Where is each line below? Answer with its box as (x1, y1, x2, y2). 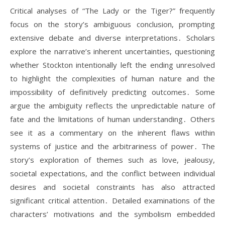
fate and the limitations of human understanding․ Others (10, 114, 215, 124)
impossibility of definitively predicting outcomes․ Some (10, 87, 215, 97)
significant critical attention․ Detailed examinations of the (10, 195, 215, 205)
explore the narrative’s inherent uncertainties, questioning (10, 46, 215, 56)
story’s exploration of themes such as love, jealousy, (10, 155, 215, 165)
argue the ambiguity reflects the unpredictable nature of (10, 100, 215, 110)
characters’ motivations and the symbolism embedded (10, 209, 215, 219)
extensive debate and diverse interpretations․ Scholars (10, 33, 215, 43)
